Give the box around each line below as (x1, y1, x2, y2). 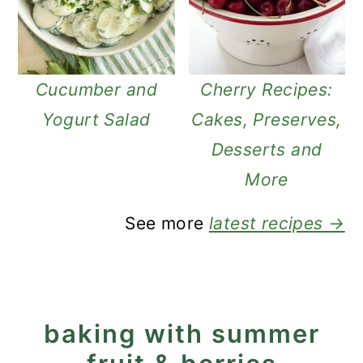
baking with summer (43, 318, 320, 348)
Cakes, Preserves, (191, 109, 342, 130)
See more (125, 212, 209, 233)
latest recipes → (208, 212, 345, 233)
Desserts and (211, 139, 322, 160)
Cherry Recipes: (200, 79, 333, 100)
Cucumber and (35, 79, 157, 100)
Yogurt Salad (42, 109, 151, 130)
